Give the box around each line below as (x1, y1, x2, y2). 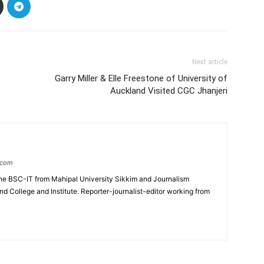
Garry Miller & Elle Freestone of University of (55, 73, 227, 84)
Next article (192, 58, 227, 66)
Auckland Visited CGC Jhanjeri (110, 85, 227, 96)
